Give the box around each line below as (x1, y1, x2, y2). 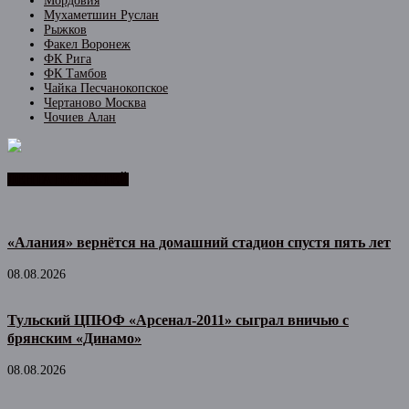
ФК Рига (44, 51, 91, 66)
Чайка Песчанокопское (44, 80, 168, 95)
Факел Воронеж (44, 37, 131, 51)
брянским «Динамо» (7, 330, 142, 348)
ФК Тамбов (44, 66, 107, 80)
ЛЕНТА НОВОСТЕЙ (7, 173, 129, 187)
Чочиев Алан (44, 110, 116, 124)
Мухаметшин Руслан (44, 7, 159, 22)
